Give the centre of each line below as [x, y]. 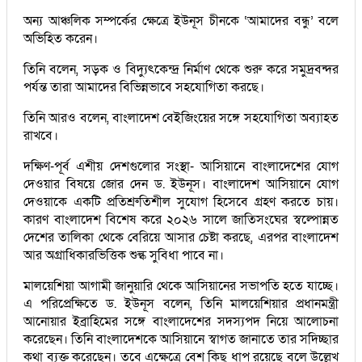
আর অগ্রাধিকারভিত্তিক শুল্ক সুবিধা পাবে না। [124, 255]
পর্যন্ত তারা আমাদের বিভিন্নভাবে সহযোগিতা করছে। [144, 87]
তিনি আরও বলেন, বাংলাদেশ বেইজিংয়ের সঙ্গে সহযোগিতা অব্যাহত [181, 118]
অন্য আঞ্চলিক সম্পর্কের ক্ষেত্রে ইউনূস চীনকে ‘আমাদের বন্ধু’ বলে [181, 21]
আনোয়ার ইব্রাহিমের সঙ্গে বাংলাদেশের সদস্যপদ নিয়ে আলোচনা [181, 321]
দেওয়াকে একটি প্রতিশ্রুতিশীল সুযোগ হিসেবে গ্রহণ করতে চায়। [181, 202]
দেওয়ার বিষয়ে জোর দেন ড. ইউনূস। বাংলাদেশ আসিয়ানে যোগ [181, 184]
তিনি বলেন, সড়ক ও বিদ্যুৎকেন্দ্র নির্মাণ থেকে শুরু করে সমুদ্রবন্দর [181, 69]
